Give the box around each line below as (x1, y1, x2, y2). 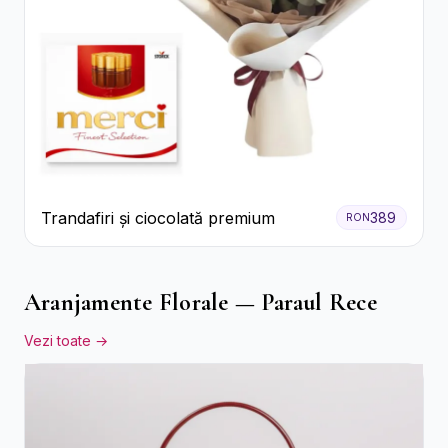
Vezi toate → (24, 332, 108, 350)
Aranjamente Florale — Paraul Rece (24, 288, 377, 318)
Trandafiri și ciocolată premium (41, 207, 275, 228)
